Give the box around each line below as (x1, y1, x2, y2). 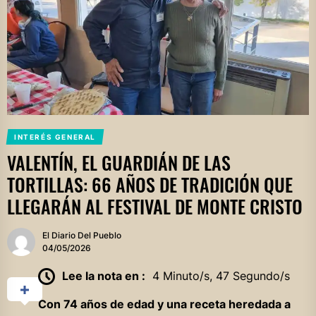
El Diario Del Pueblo (42, 229, 121, 241)
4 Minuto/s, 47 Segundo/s (152, 268, 290, 283)
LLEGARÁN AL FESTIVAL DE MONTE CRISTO (7, 192, 303, 220)
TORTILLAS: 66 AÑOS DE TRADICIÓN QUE (7, 170, 293, 198)
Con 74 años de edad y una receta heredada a (37, 297, 291, 312)
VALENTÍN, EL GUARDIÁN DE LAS (7, 148, 231, 176)
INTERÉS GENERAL (13, 132, 96, 141)
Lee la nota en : (61, 268, 145, 283)
